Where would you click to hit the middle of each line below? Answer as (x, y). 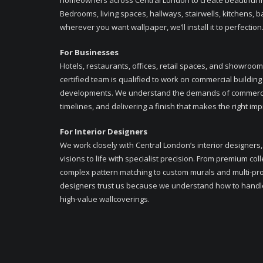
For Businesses (89, 53)
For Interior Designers (104, 132)
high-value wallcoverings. (105, 199)
